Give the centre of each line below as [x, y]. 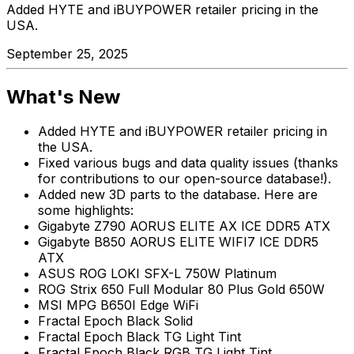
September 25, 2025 [67, 53]
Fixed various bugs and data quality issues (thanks [188, 163]
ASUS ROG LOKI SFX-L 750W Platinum [157, 274]
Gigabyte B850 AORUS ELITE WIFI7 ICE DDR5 [178, 242]
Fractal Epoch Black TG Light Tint [139, 337]
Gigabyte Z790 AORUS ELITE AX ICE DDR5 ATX [184, 226]
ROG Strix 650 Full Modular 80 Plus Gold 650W [181, 290]
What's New [63, 96]
